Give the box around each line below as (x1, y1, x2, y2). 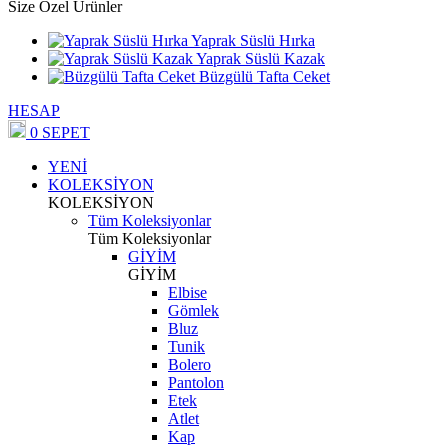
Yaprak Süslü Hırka (191, 32, 315, 49)
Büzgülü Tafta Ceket (199, 68, 330, 85)
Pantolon (168, 374, 224, 391)
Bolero (168, 356, 211, 373)
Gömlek (168, 302, 219, 319)
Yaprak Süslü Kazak (196, 50, 325, 67)
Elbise (168, 284, 207, 301)
